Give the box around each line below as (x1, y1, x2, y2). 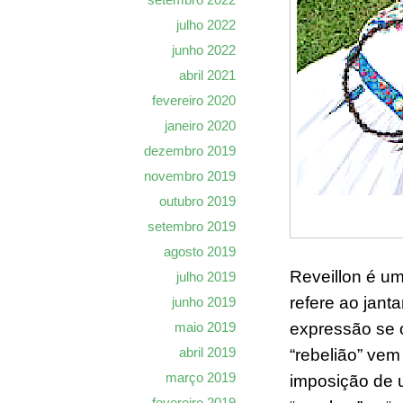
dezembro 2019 (144, 143, 236, 158)
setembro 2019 (148, 219, 236, 234)
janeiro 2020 (165, 118, 236, 133)
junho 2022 (172, 42, 236, 58)
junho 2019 (172, 294, 236, 309)
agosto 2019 (164, 244, 236, 259)
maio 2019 (175, 319, 236, 335)
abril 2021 (179, 67, 236, 83)
